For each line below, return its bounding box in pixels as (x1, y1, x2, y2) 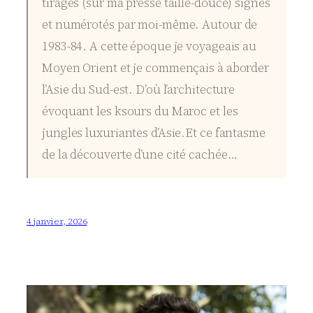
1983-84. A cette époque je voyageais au (42, 37, 257, 54)
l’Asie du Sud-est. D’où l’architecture (42, 80, 235, 98)
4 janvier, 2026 (27, 215, 87, 228)
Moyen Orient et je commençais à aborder (42, 59, 270, 76)
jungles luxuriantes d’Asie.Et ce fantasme (42, 124, 265, 141)
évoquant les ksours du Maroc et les (42, 102, 238, 119)
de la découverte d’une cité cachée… (42, 145, 238, 163)
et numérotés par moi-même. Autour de (42, 15, 258, 33)
